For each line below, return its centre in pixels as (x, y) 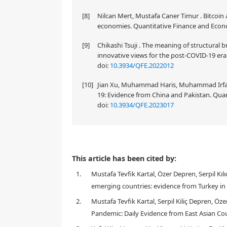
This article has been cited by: (124, 158)
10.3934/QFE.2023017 (142, 105)
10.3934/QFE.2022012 (142, 65)
